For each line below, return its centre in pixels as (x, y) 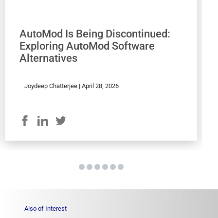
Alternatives (48, 58)
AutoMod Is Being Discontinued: (95, 34)
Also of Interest (45, 208)
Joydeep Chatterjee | (53, 86)
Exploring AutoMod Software (87, 46)
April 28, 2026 (100, 86)
